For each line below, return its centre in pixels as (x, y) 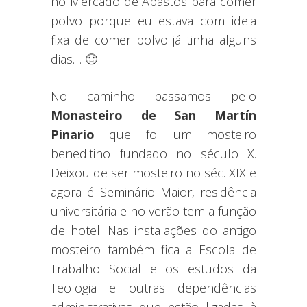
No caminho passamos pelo (153, 96)
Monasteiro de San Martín (153, 115)
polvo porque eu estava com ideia (153, 20)
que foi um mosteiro (183, 134)
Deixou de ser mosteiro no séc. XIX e (153, 172)
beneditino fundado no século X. (153, 153)
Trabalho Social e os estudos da (153, 268)
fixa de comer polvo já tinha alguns (153, 39)
